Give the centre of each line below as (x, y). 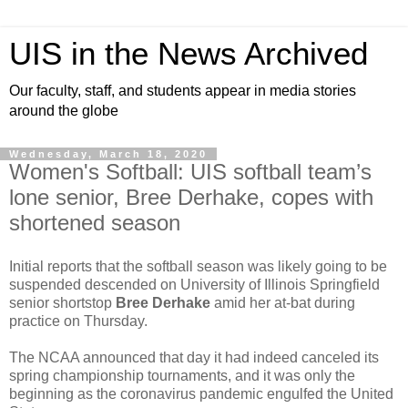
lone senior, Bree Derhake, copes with (191, 197)
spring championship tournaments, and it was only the (182, 375)
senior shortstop (61, 302)
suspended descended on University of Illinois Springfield (194, 284)
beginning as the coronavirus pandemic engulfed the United (201, 393)
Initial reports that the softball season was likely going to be (198, 266)
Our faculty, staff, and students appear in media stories (183, 91)
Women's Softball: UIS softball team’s (190, 172)
